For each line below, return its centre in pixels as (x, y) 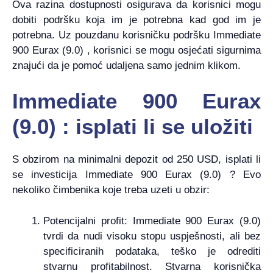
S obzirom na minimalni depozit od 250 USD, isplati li (136, 160)
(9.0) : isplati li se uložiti (133, 127)
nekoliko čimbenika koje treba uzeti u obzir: (111, 190)
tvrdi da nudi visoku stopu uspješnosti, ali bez (152, 236)
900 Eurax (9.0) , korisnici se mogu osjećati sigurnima (136, 50)
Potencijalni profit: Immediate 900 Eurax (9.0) (152, 221)
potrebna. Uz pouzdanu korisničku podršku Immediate (136, 35)
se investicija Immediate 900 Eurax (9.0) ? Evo (136, 175)
